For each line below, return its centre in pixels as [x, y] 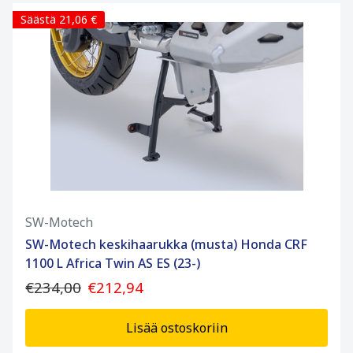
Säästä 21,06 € [59, 20]
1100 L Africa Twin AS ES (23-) [113, 264]
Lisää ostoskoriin [176, 328]
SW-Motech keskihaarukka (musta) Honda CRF [166, 245]
